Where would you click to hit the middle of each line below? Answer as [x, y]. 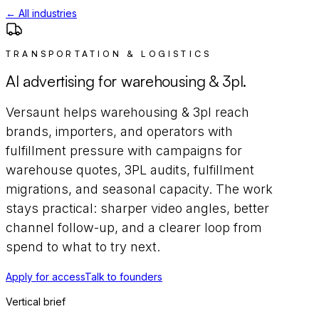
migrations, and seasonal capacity [107, 189]
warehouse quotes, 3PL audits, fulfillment [130, 169]
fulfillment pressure [65, 150]
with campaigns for [183, 150]
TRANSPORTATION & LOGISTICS [109, 54]
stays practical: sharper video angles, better [137, 208]
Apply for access [45, 276]
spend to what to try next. [83, 246]
